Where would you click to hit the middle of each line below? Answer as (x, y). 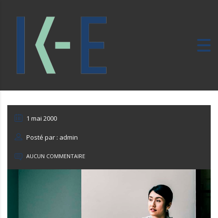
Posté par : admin (51, 137)
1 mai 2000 (41, 118)
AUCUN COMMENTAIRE (55, 156)
